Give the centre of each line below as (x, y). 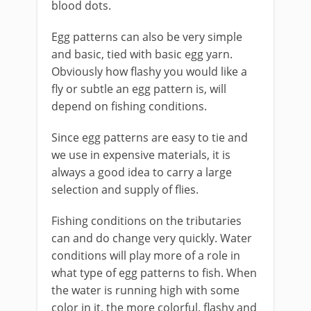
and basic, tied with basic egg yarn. (142, 54)
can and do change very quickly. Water (152, 238)
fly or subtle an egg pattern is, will (139, 89)
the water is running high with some (145, 290)
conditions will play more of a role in (146, 255)
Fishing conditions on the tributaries (146, 221)
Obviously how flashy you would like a (149, 72)
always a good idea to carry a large (142, 172)
